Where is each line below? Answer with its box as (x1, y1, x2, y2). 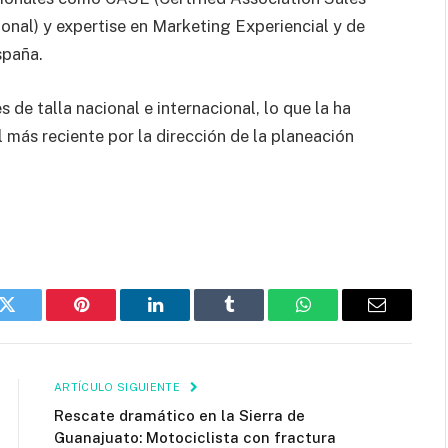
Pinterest (79, 310, 143, 329)
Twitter (5, 310, 58, 329)
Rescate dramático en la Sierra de (54, 407, 305, 425)
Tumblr (227, 310, 281, 329)
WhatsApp (301, 310, 379, 329)
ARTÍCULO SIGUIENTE (54, 381, 184, 394)
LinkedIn (153, 310, 220, 329)
